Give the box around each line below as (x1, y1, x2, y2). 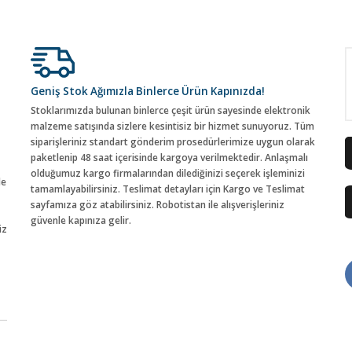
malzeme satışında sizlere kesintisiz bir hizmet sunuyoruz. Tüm (31, 119, 314, 134)
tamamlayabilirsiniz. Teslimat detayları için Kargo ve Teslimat (31, 182, 305, 196)
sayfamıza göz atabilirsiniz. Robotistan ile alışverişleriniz (31, 198, 284, 212)
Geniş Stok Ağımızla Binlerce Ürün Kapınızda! (31, 84, 265, 99)
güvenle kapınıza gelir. (31, 214, 131, 228)
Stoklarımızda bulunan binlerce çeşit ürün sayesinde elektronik (31, 104, 310, 118)
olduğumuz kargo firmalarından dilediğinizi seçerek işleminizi (31, 167, 305, 181)
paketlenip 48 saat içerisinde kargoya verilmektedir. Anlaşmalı (31, 151, 308, 165)
